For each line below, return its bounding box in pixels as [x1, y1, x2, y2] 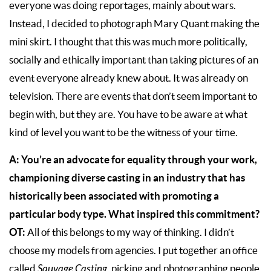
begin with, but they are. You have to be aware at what [9, 109, 247, 120]
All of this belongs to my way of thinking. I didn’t [27, 227, 234, 238]
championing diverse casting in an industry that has [9, 172, 245, 184]
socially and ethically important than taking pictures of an [9, 54, 258, 66]
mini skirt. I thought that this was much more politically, [9, 36, 247, 48]
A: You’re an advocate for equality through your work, [9, 154, 257, 166]
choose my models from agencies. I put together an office [9, 245, 258, 256]
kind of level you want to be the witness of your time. [9, 127, 238, 139]
